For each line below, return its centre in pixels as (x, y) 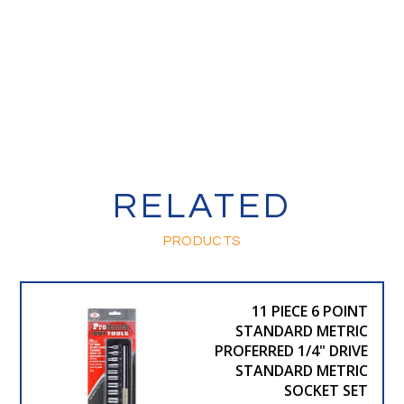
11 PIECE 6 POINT (309, 311)
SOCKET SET (326, 390)
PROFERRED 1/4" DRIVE (291, 350)
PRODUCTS (202, 241)
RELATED (202, 206)
